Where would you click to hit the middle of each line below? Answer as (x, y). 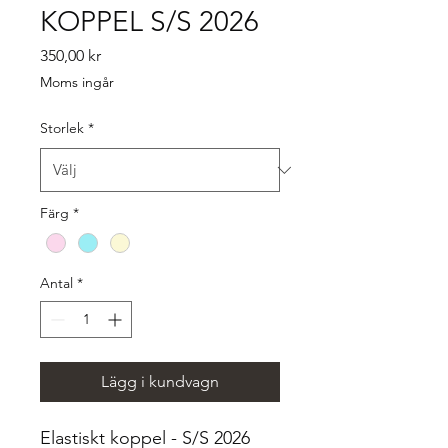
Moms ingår (77, 82)
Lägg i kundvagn (160, 382)
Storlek (62, 128)
